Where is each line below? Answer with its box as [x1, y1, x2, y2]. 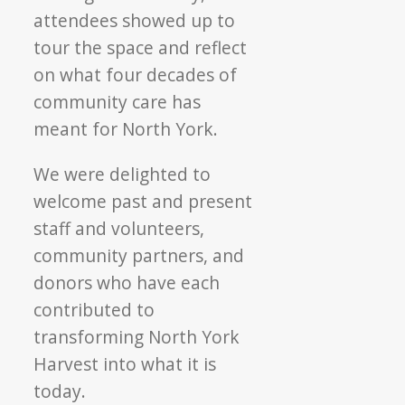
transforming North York [33, 324, 240, 349]
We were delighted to [33, 161, 212, 186]
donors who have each [33, 269, 221, 295]
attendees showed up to [33, 7, 236, 33]
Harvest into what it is [33, 351, 217, 376]
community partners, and [33, 242, 245, 268]
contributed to [33, 297, 155, 322]
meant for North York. [33, 116, 219, 141]
